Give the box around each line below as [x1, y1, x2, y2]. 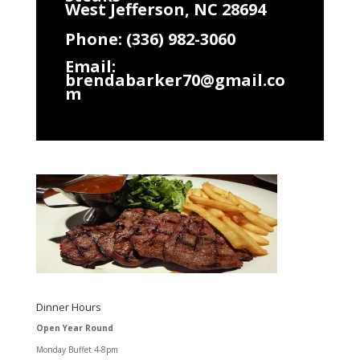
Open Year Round [35, 321, 113, 333]
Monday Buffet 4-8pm [35, 343, 118, 355]
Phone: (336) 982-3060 [64, 27, 235, 50]
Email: [64, 55, 116, 77]
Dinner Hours [35, 299, 101, 314]
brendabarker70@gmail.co [64, 68, 285, 91]
